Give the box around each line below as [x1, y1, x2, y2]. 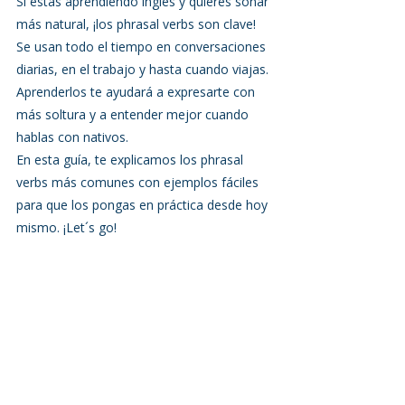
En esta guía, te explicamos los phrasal [16, 151, 247, 168]
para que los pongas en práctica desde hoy [16, 196, 271, 213]
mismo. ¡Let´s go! [16, 219, 117, 236]
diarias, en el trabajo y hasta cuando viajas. [16, 61, 272, 78]
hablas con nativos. [16, 128, 128, 146]
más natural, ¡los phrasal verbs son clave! [16, 15, 259, 33]
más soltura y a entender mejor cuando [16, 106, 252, 123]
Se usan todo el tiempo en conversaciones [16, 38, 269, 55]
